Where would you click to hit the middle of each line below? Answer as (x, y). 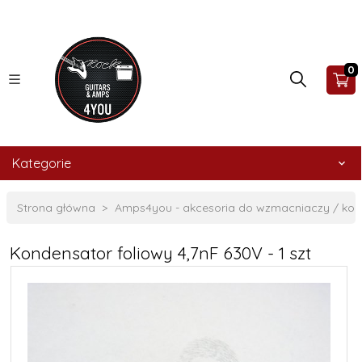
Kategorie (42, 163)
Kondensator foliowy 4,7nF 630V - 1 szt (160, 253)
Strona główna (56, 208)
